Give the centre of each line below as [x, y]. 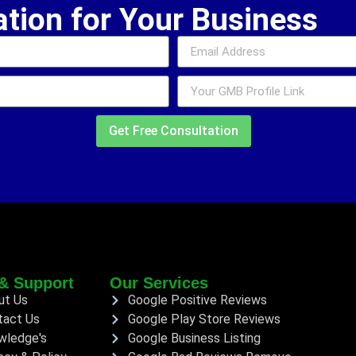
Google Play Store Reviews [204, 319]
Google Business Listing [194, 339]
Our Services [159, 283]
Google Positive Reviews [197, 300]
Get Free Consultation [173, 131]
